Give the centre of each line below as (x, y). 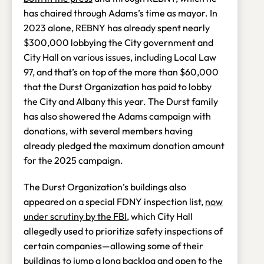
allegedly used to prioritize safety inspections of (123, 231)
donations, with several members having (108, 131)
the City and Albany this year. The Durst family (121, 101)
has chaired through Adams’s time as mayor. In (121, 13)
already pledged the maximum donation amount (124, 145)
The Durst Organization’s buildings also (105, 187)
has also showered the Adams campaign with (117, 116)
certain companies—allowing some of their (113, 245)
